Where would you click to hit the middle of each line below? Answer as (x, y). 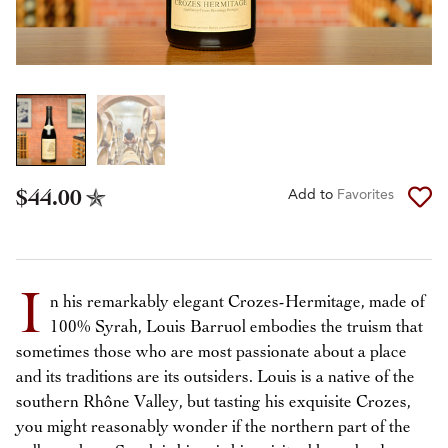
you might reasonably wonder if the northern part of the (213, 427)
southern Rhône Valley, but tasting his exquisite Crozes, (213, 402)
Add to (312, 195)
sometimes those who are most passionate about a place (211, 352)
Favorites (365, 195)
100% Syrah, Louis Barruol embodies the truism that (236, 327)
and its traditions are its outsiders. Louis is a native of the (215, 377)
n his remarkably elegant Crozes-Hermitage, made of (237, 302)
